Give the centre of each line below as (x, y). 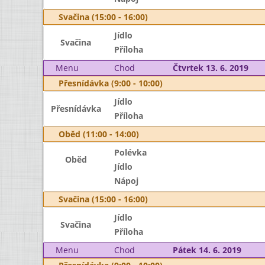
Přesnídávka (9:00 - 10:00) (111, 83)
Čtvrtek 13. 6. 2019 (210, 68)
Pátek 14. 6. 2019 (207, 250)
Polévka (130, 152)
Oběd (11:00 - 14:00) (99, 134)
